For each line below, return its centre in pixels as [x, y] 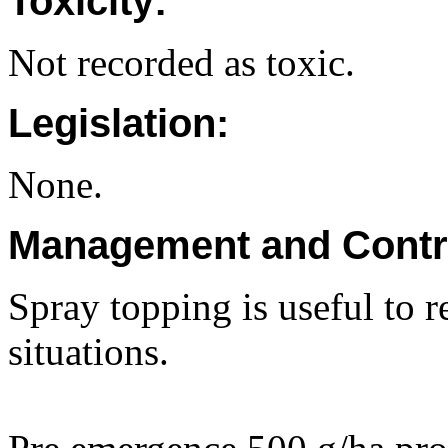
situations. [88, 352]
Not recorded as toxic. [181, 63]
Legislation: [118, 123]
